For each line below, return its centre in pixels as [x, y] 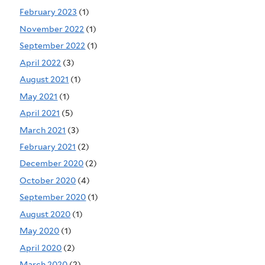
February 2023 [49, 12]
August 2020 [45, 214]
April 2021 [40, 113]
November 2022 [52, 29]
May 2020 [40, 231]
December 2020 [52, 164]
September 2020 [53, 197]
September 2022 [53, 46]
